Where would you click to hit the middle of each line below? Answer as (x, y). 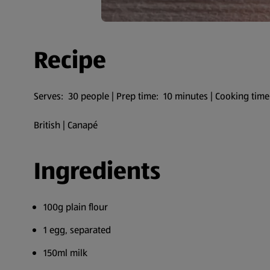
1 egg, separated (77, 230)
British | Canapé (66, 125)
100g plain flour (76, 207)
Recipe (70, 60)
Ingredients (97, 171)
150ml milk (65, 253)
